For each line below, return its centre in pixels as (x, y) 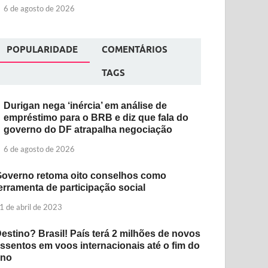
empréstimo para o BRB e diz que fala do (96, 117)
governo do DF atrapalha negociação (88, 129)
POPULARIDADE (42, 49)
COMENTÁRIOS (135, 49)
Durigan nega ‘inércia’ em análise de (86, 105)
